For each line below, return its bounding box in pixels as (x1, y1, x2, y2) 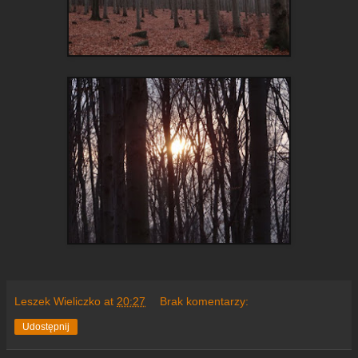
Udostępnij (22, 320, 70, 332)
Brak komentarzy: (160, 294, 249, 308)
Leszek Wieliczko (14, 294, 101, 308)
